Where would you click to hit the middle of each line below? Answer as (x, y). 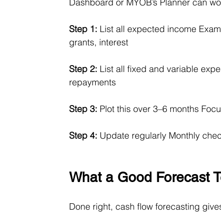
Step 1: (83, 29)
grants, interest (99, 42)
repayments (93, 82)
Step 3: (83, 109)
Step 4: (83, 136)
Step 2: (83, 69)
